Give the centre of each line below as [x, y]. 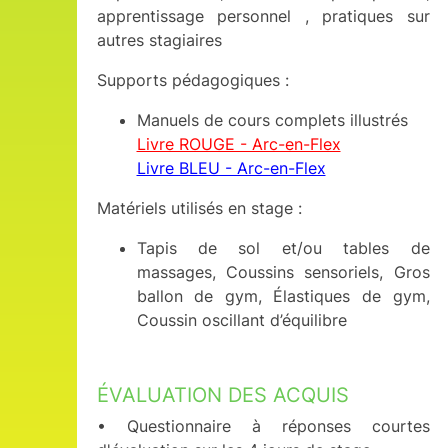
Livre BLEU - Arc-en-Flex [231, 168]
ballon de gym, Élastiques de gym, [283, 296]
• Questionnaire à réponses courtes [263, 426]
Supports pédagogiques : [192, 80]
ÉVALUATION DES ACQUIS [222, 395]
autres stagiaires [159, 40]
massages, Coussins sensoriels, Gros [283, 272]
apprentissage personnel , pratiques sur [263, 16]
